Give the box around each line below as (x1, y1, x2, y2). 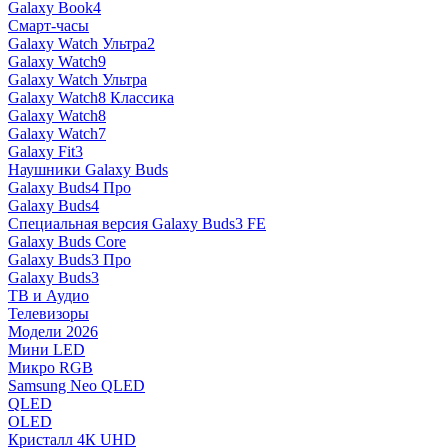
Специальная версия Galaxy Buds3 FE (8, 215, 266, 232)
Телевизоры (8, 305, 89, 322)
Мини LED (8, 341, 85, 358)
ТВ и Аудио (8, 287, 89, 304)
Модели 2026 (8, 323, 98, 340)
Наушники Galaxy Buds (8, 161, 168, 178)
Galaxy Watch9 (8, 53, 106, 70)
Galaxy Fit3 (8, 143, 83, 160)
